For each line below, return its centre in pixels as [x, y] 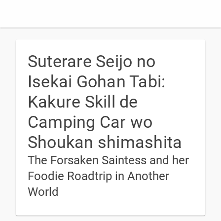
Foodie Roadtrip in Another [98, 176]
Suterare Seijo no [92, 61]
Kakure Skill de [83, 102]
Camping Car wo [90, 122]
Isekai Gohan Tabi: [97, 81]
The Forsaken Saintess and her [108, 160]
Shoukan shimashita [105, 142]
